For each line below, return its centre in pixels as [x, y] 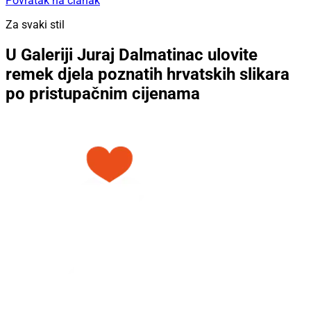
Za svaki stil [35, 25]
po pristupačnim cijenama [103, 93]
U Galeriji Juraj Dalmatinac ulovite [132, 54]
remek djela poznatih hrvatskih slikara [148, 74]
